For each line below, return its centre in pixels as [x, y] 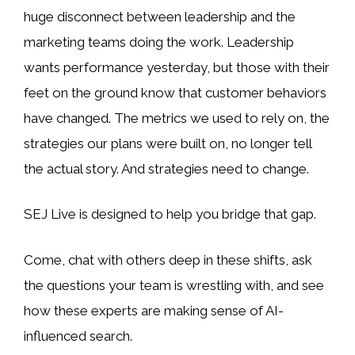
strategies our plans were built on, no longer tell [168, 143]
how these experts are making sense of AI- [154, 310]
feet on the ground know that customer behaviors [175, 92]
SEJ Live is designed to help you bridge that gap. [170, 214]
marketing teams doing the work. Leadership [159, 42]
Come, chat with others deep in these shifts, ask [168, 260]
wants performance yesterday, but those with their [177, 67]
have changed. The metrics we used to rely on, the [177, 118]
